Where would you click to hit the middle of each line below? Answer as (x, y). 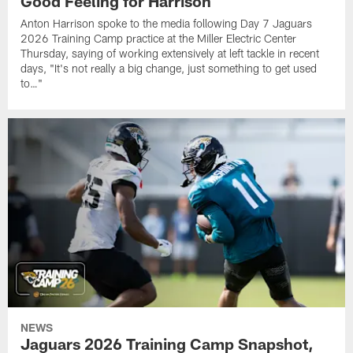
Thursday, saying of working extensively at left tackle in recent (170, 54)
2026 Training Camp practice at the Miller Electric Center (159, 39)
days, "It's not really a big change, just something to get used (169, 69)
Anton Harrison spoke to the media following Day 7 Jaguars (167, 24)
